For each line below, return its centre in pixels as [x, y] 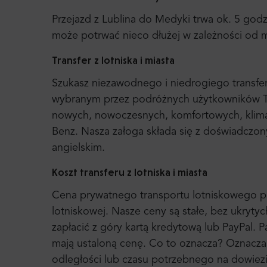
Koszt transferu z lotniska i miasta [130, 172]
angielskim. [78, 148]
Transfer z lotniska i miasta [113, 60]
